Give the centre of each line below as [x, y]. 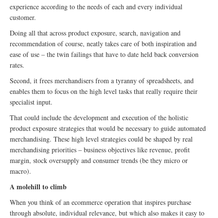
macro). [20, 171]
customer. [23, 17]
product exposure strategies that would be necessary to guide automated [108, 128]
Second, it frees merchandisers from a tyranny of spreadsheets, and [102, 81]
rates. [17, 65]
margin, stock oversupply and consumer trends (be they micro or [99, 160]
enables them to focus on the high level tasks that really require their [104, 91]
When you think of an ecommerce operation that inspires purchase [100, 202]
